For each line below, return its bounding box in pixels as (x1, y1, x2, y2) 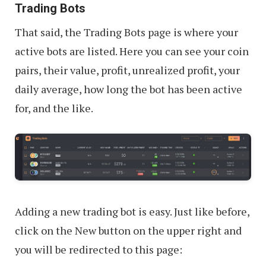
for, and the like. (15, 101, 93, 116)
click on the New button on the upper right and (15, 223, 242, 237)
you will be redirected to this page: (15, 242, 182, 256)
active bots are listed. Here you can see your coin (15, 44, 249, 59)
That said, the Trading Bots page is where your (15, 25, 238, 40)
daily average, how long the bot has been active (15, 82, 242, 97)
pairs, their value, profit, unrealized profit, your (15, 63, 240, 78)
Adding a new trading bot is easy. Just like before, (15, 204, 249, 218)
